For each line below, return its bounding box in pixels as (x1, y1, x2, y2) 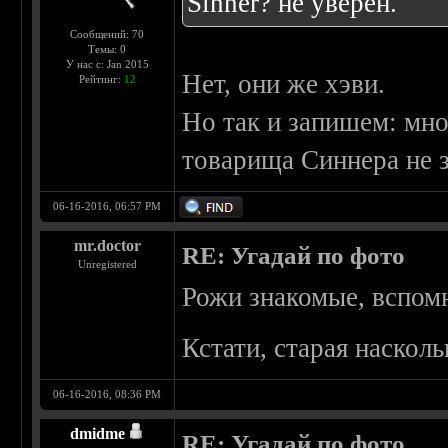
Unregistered (77, 258, 137, 271)
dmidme (70, 425, 126, 443)
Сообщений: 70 (70, 28, 145, 41)
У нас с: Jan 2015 (65, 58, 149, 71)
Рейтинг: (78, 73, 124, 86)
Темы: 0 (88, 43, 127, 56)
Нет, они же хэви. (182, 69, 386, 100)
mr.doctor (73, 237, 141, 255)
